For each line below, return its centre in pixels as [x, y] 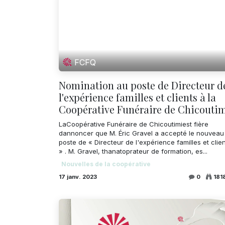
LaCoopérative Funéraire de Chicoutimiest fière [134, 124]
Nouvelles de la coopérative [106, 164]
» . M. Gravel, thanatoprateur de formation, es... [133, 151]
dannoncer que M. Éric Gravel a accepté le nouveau [141, 133]
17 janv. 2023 [78, 177]
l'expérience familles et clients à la [137, 97]
